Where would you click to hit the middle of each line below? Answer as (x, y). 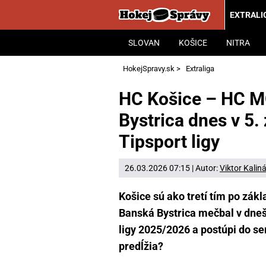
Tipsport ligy (169, 141)
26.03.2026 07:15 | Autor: (172, 168)
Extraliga (200, 69)
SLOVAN (144, 43)
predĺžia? (141, 246)
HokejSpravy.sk (148, 69)
